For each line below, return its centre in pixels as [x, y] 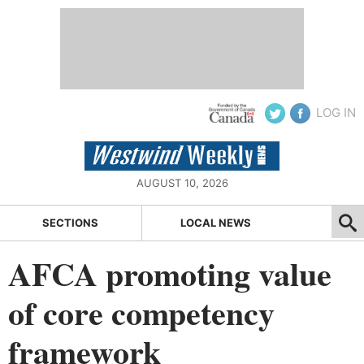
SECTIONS [71, 223]
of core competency [141, 312]
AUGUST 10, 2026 [182, 183]
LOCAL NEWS [216, 223]
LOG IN [336, 113]
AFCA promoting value [170, 273]
